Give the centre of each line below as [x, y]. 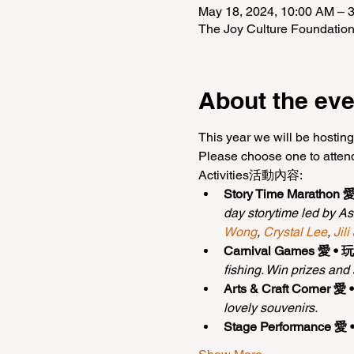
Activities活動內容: [250, 175]
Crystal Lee [295, 232]
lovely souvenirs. [270, 307]
